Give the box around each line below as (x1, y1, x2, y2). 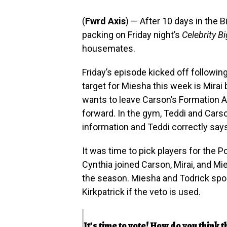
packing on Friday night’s (82, 29, 182, 40)
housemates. (82, 43, 135, 54)
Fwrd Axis (85, 15, 126, 26)
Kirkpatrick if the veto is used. (82, 186, 201, 197)
